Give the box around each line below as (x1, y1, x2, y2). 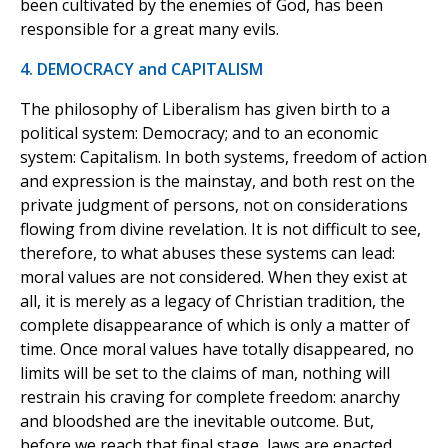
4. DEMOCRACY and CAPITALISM (20, 58, 263, 81)
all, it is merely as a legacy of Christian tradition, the (20, 290, 405, 313)
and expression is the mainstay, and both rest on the (20, 170, 415, 193)
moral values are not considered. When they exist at (20, 266, 407, 289)
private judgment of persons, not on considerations (20, 194, 408, 217)
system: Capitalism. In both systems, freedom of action (20, 146, 427, 169)
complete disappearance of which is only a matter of (20, 314, 410, 337)
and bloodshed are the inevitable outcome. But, (20, 410, 374, 433)
